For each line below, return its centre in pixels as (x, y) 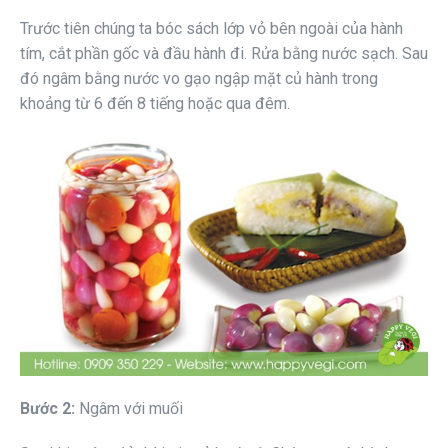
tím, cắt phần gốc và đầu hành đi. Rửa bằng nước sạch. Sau (224, 54)
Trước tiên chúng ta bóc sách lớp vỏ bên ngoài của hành (211, 29)
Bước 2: (49, 409)
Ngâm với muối (131, 409)
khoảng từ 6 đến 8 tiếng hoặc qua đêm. (155, 104)
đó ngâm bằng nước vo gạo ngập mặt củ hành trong (199, 79)
